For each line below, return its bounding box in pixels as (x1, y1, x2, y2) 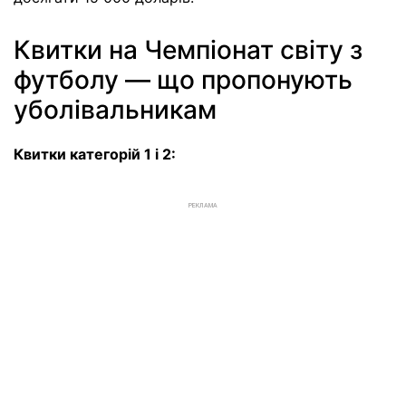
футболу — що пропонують (14, 64, 353, 96)
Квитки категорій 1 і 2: (14, 145, 176, 164)
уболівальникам (14, 94, 217, 126)
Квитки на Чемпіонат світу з (14, 34, 362, 66)
